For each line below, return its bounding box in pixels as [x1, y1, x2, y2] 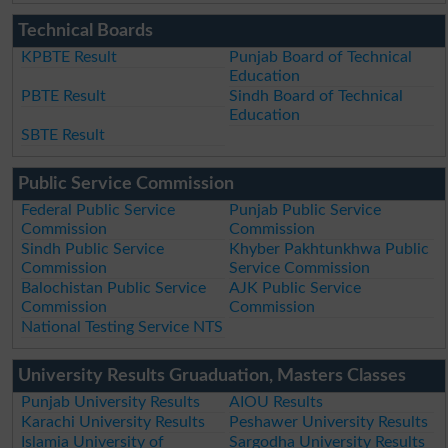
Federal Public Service [21, 201, 176, 218]
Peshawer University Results [229, 413, 429, 430]
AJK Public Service [229, 279, 362, 296]
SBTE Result [21, 126, 106, 143]
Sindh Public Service [21, 240, 165, 257]
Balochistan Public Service [21, 279, 207, 296]
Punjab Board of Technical [229, 48, 413, 65]
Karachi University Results [21, 413, 206, 430]
